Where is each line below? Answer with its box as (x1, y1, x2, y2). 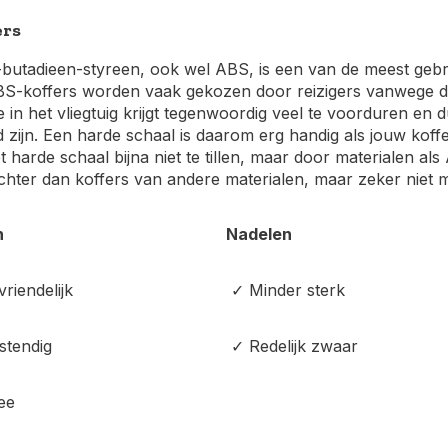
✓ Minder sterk (226, 280, 345, 300)
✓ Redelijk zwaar (226, 336, 358, 356)
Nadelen (226, 224, 292, 244)
